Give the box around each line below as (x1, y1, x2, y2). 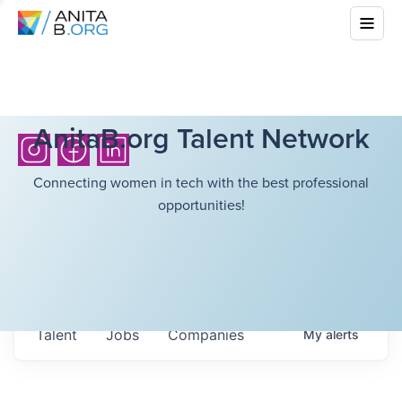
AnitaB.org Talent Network (32, 117, 370, 158)
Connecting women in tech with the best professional (33, 172, 369, 192)
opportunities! (157, 195, 245, 214)
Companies (168, 326, 244, 344)
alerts (326, 327, 359, 342)
